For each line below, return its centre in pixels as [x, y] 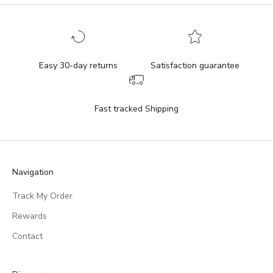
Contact [27, 236]
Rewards [30, 216]
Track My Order [42, 196]
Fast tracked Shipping [136, 108]
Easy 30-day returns [78, 65]
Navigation [33, 172]
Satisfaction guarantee [195, 65]
